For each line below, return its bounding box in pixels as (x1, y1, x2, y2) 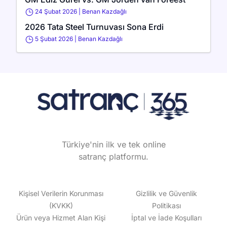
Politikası (152, 201, 181, 210)
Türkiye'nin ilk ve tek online (61, 139, 166, 150)
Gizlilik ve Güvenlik (135, 189, 197, 198)
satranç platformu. (79, 152, 148, 162)
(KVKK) (49, 201, 73, 210)
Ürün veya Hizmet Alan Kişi (16, 213, 105, 222)
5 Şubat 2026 (35, 34, 73, 43)
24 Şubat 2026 (35, 7, 77, 15)
